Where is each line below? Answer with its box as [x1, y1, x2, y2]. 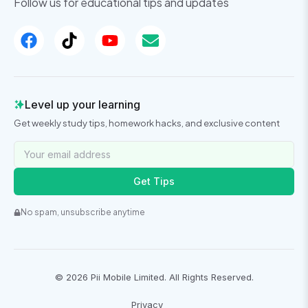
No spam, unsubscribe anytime [21, 206, 145, 217]
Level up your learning [25, 97, 140, 111]
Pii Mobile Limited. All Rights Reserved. [87, 271, 254, 283]
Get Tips [133, 175, 175, 187]
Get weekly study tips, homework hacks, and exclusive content [14, 117, 280, 129]
